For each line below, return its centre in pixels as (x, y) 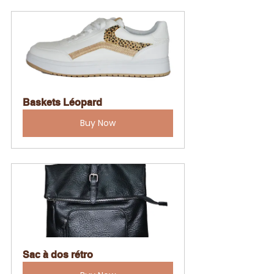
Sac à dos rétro (58, 255)
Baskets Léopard (62, 103)
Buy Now (98, 123)
